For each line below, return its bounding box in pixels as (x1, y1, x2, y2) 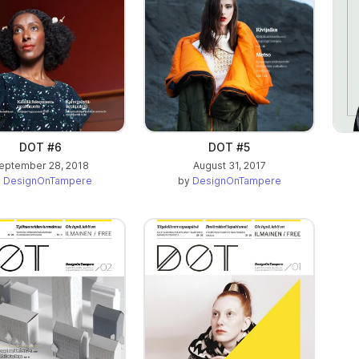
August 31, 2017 (192, 159, 266, 171)
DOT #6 (18, 139, 62, 154)
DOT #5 (208, 139, 250, 154)
